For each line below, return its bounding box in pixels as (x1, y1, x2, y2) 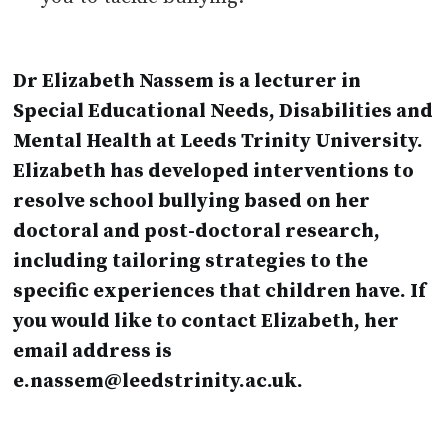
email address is (13, 339, 173, 365)
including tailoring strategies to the (13, 249, 369, 275)
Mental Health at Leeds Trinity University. (13, 129, 424, 155)
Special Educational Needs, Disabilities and (13, 99, 434, 125)
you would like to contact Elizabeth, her (13, 309, 400, 335)
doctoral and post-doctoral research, (13, 219, 381, 245)
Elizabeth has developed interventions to (13, 159, 415, 185)
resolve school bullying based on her (13, 189, 371, 215)
